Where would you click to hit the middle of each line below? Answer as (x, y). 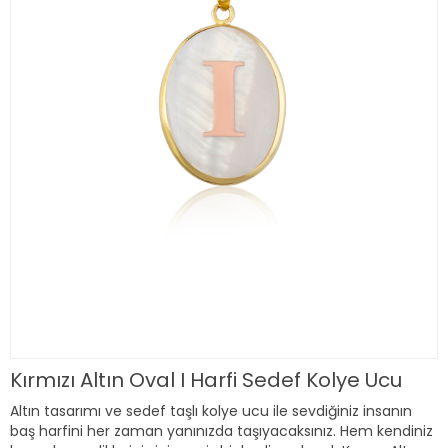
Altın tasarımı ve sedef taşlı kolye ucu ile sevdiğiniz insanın (211, 411)
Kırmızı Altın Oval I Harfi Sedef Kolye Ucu (206, 380)
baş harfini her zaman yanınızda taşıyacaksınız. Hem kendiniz (221, 431)
